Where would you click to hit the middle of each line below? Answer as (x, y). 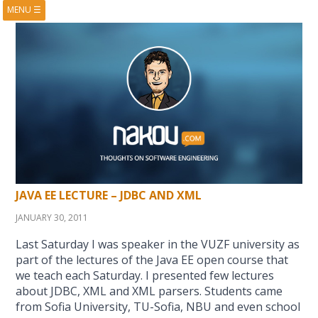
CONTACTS (79, 113)
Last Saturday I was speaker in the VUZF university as (158, 244)
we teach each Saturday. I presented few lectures (145, 275)
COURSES (238, 49)
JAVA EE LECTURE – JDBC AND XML (109, 195)
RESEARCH (79, 92)
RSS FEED (238, 113)
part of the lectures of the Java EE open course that (152, 259)
